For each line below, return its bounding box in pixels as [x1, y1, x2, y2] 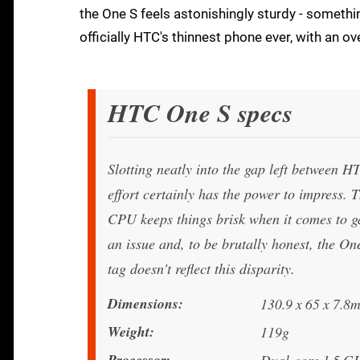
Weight [108, 321, 149, 342]
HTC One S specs [108, 95, 292, 131]
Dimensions [108, 293, 178, 314]
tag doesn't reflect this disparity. [108, 259, 295, 279]
